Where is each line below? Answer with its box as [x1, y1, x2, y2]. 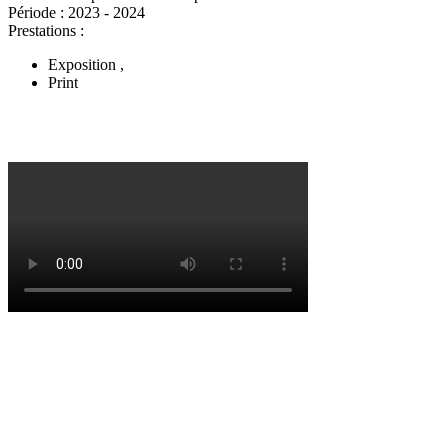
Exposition [48, 55, 120, 73]
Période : [8, 3, 68, 21]
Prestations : [8, 21, 84, 39]
